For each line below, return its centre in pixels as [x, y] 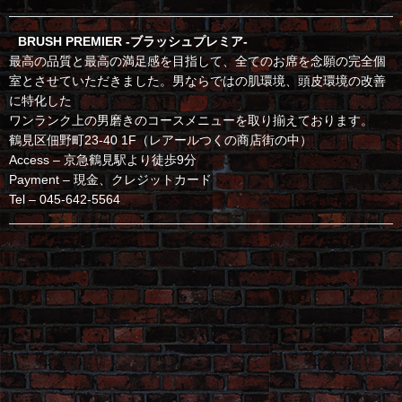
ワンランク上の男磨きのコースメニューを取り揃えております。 [191, 120]
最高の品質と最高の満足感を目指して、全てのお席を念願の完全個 [197, 61]
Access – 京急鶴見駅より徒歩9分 [103, 159]
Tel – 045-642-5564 [65, 199]
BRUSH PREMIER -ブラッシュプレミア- [133, 41]
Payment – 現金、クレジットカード [110, 179]
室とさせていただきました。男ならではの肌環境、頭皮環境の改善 [197, 80]
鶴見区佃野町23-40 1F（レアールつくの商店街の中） [161, 140]
